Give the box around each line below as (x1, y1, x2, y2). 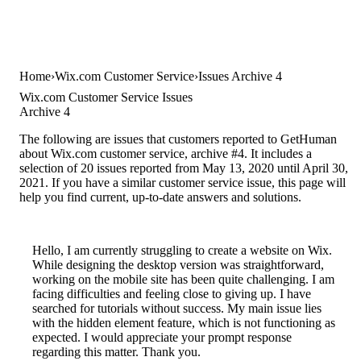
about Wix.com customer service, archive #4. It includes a (19, 147, 312, 161)
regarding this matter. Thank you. (32, 345, 201, 359)
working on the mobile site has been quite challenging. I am (32, 272, 334, 287)
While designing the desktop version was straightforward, (32, 258, 324, 272)
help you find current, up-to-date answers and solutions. (19, 190, 301, 205)
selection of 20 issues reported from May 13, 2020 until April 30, (19, 161, 348, 176)
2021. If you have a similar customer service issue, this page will (19, 176, 346, 190)
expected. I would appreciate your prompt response (32, 330, 292, 345)
